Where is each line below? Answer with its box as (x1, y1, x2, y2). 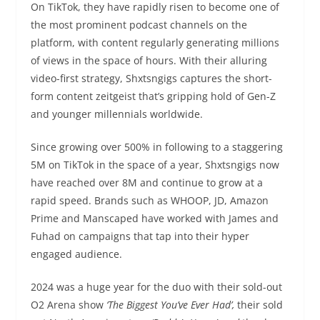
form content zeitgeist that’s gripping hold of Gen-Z (30, 89, 276, 103)
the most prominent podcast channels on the (30, 17, 247, 31)
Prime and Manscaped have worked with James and (30, 211, 279, 225)
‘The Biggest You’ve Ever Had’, (106, 297, 237, 311)
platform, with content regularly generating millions (30, 35, 279, 49)
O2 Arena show (30, 297, 106, 311)
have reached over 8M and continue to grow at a (30, 175, 263, 189)
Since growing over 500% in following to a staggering (30, 139, 283, 154)
